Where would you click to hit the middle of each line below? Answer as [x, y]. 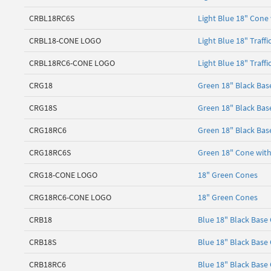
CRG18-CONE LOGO [63, 175]
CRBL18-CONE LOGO [65, 41]
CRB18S [43, 242]
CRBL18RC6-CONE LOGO [72, 63]
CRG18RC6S [50, 153]
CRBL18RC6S [52, 18]
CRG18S [43, 108]
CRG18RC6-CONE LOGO [70, 198]
